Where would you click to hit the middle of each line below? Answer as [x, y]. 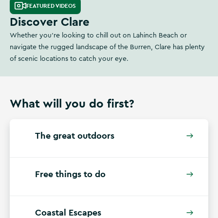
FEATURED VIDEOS [51, 6]
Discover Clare [50, 22]
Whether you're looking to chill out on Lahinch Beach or [98, 36]
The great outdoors [75, 136]
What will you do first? [72, 103]
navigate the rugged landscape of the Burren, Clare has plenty [107, 47]
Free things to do [70, 174]
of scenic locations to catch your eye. [69, 59]
